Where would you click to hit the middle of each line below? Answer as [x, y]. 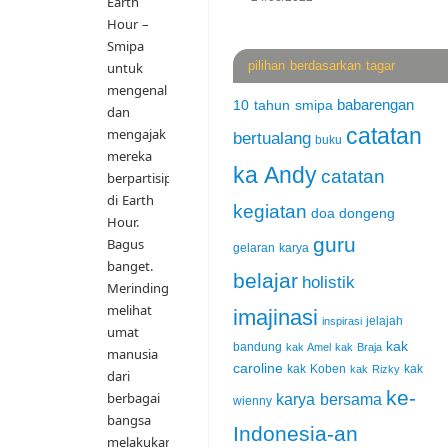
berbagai [133, 398]
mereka [129, 156]
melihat [129, 310]
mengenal [136, 90]
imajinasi [275, 318]
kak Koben [316, 369]
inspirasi [342, 321]
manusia [132, 354]
